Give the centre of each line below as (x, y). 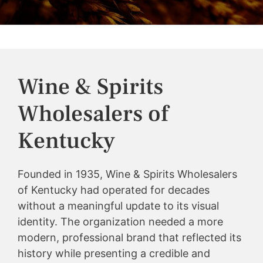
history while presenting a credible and (114, 253)
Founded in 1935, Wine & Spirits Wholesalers (127, 174)
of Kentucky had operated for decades (114, 190)
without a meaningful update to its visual (118, 205)
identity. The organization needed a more (120, 221)
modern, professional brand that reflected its (129, 237)
